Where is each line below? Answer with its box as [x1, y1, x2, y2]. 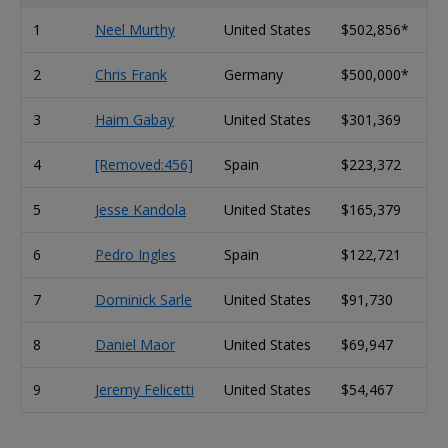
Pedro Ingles [95, 244, 176, 264]
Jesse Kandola [95, 199, 186, 219]
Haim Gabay [95, 109, 174, 129]
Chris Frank [95, 64, 167, 84]
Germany [224, 64, 283, 84]
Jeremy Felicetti [95, 379, 194, 399]
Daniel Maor [95, 334, 175, 354]
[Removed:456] [95, 154, 193, 174]
